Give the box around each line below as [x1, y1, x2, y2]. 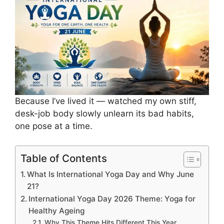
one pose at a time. [15, 121, 92, 131]
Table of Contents [20, 151, 107, 164]
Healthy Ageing [28, 205, 85, 215]
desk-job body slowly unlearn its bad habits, [15, 108, 194, 119]
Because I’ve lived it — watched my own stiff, [15, 96, 196, 106]
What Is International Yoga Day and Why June [27, 169, 194, 179]
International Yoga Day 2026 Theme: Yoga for [28, 193, 196, 203]
